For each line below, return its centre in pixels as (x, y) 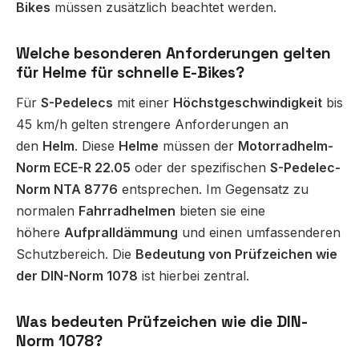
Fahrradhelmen (127, 211)
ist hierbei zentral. (194, 276)
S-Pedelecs (77, 103)
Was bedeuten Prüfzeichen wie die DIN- (162, 322)
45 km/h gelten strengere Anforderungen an (152, 125)
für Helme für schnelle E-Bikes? (130, 73)
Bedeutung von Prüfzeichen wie (236, 254)
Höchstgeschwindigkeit (248, 103)
